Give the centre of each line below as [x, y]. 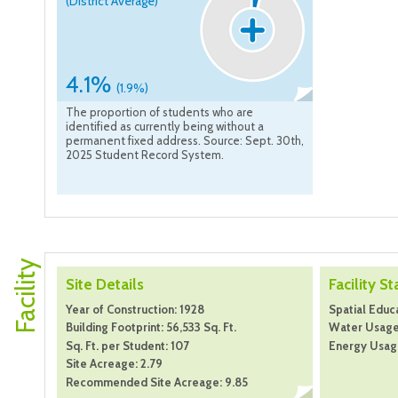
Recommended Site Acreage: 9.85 [157, 382]
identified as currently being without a [165, 127]
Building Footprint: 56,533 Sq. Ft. [151, 327]
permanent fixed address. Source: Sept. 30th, [185, 141]
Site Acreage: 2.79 [114, 364]
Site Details [105, 285]
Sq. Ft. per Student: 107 [127, 345]
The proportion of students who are [159, 112]
